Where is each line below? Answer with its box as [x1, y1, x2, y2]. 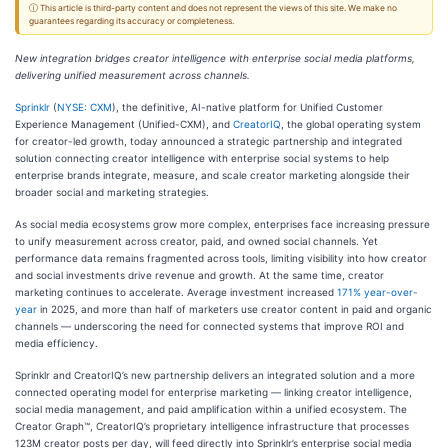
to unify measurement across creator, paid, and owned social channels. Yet [15, 235, 378, 247]
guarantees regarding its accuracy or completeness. [29, 16, 234, 26]
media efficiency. [15, 337, 98, 349]
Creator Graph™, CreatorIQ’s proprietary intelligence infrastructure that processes [15, 420, 409, 432]
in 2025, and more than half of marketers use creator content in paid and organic [37, 303, 432, 315]
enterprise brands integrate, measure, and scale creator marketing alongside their [15, 169, 410, 181]
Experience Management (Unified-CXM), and [15, 118, 233, 130]
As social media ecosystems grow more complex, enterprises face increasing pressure [15, 218, 430, 230]
